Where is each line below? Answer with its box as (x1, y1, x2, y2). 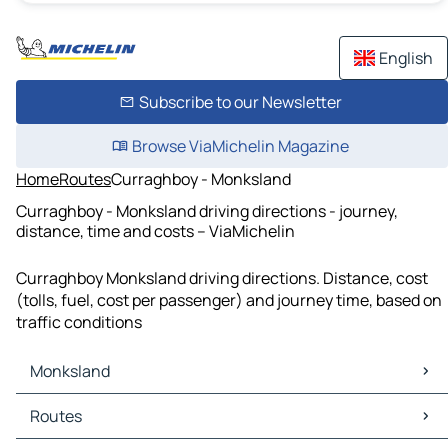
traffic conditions (16, 311, 142, 334)
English (379, 47, 433, 69)
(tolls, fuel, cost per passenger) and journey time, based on (16, 289, 442, 312)
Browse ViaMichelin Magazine (131, 135, 349, 157)
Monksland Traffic (20, 416, 151, 439)
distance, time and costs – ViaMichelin (16, 219, 295, 242)
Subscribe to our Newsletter (138, 91, 342, 113)
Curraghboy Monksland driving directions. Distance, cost (16, 267, 428, 290)
